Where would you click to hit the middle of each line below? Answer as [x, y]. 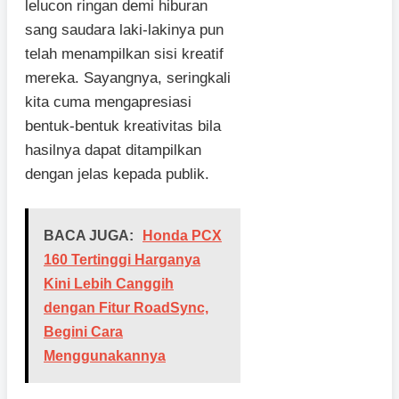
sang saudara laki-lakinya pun [124, 29]
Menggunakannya [105, 356]
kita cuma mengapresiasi [108, 102]
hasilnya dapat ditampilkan [113, 150]
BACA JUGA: [89, 236]
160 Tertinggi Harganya [122, 260]
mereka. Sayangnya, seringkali [128, 77]
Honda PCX [182, 236]
